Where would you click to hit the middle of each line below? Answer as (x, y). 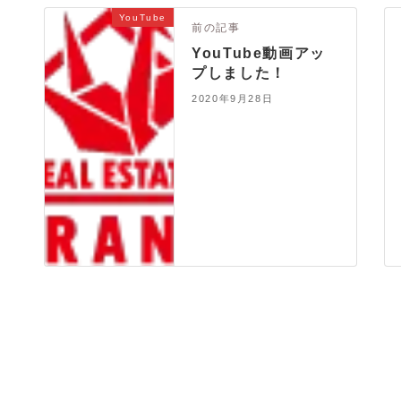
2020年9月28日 (233, 99)
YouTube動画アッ (259, 53)
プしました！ (239, 73)
